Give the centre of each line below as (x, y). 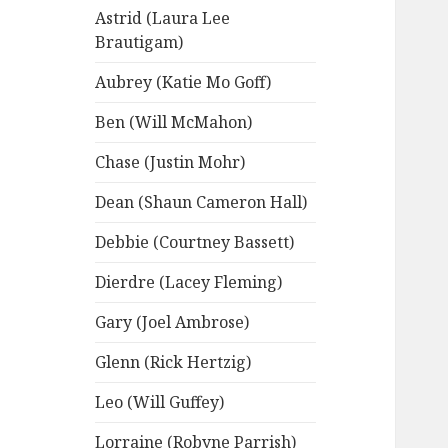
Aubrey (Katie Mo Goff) (183, 82)
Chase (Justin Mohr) (170, 162)
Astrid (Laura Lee (163, 18)
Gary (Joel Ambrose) (172, 322)
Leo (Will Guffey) (160, 402)
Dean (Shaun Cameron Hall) (201, 202)
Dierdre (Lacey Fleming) (189, 282)
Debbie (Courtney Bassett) (195, 242)
